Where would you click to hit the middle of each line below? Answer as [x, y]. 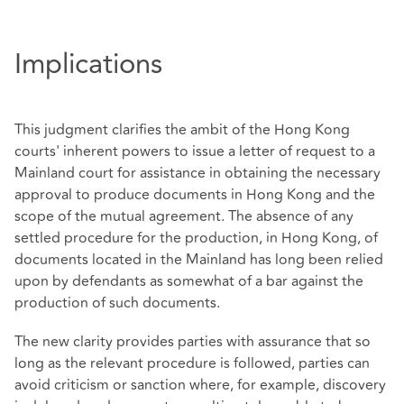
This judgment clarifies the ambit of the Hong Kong [182, 130]
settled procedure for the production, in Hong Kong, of [196, 239]
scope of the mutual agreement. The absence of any [184, 217]
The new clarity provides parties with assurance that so [193, 342]
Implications [88, 64]
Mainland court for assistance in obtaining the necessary [197, 174]
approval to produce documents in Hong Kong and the [195, 195]
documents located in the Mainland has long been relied [199, 260]
